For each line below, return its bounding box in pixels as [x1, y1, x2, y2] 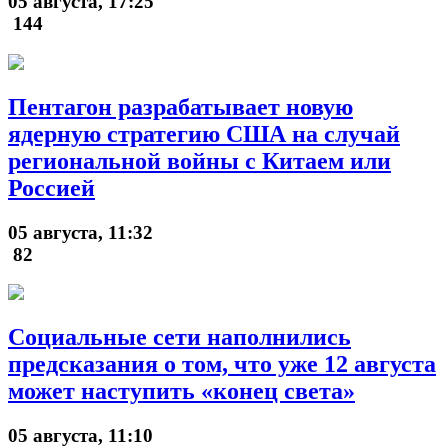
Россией [8, 174, 95, 201]
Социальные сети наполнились [8, 324, 351, 351]
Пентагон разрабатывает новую [8, 93, 353, 120]
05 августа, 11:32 [8, 221, 153, 243]
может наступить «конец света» [8, 378, 355, 405]
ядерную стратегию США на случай [8, 120, 400, 147]
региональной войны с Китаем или [8, 147, 391, 174]
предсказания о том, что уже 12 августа [8, 351, 436, 378]
